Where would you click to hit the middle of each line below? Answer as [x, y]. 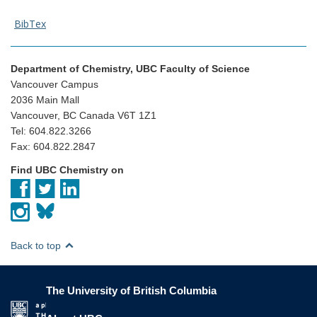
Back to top [37, 245]
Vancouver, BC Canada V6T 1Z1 [83, 115]
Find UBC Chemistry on [67, 169]
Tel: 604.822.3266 [51, 131]
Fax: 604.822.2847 [53, 146]
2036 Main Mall [45, 99]
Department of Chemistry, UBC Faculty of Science [130, 68]
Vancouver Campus [54, 84]
